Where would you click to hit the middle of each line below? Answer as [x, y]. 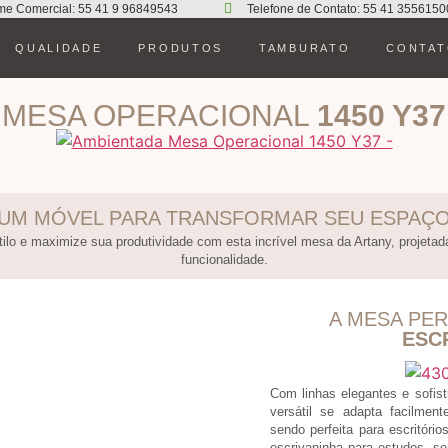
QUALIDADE [59, 48]
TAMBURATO [305, 48]
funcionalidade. [224, 259]
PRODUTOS [181, 48]
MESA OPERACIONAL [159, 115]
